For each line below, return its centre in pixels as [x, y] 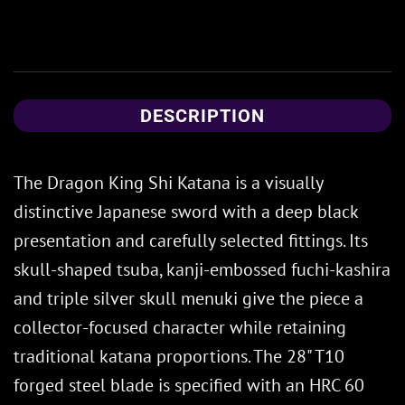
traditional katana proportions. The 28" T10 [179, 356]
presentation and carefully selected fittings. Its [191, 240]
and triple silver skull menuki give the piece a [188, 298]
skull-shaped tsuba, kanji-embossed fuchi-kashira [202, 269]
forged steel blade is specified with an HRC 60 [189, 385]
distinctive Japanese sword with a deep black [186, 211]
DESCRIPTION [202, 115]
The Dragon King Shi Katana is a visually [168, 182]
